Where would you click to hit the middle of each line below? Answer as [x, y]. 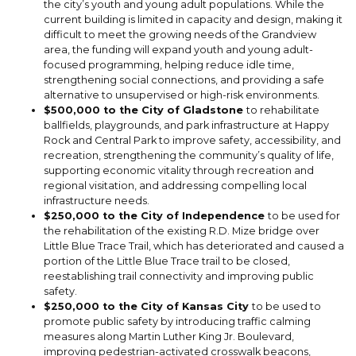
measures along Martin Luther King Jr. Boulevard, [169, 337]
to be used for [304, 216]
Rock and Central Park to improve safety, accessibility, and [192, 141]
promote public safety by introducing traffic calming [177, 322]
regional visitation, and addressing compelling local [175, 186]
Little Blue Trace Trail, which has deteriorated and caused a [194, 246]
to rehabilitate [283, 110]
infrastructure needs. [97, 201]
